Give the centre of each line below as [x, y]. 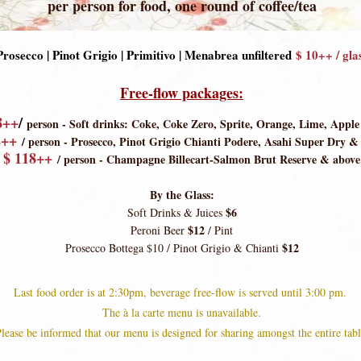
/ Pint [219, 230]
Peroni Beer [159, 230]
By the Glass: [182, 195]
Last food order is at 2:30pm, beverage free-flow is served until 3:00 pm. [182, 292]
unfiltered [266, 55]
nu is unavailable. [221, 312]
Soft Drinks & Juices [176, 212]
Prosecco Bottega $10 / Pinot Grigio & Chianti [173, 248]
